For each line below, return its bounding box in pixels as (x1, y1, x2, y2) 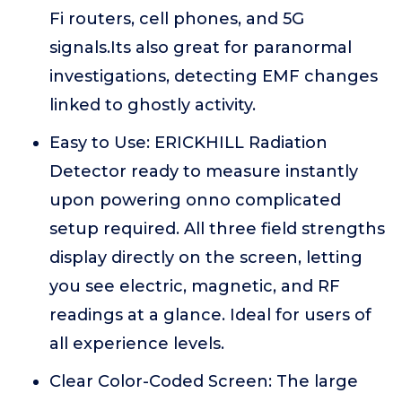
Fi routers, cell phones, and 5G (49, 9, 304, 29)
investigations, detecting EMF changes (49, 66, 378, 86)
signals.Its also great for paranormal (49, 38, 352, 57)
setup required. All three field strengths (49, 219, 385, 239)
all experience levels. (49, 334, 224, 354)
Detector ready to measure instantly (49, 162, 358, 181)
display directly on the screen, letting (49, 248, 363, 267)
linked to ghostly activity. (49, 95, 256, 115)
